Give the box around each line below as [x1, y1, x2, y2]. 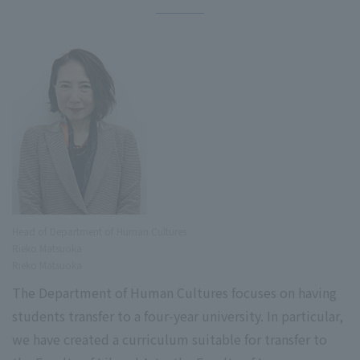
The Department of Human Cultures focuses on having [12, 283, 337, 303]
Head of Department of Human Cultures [12, 224, 186, 239]
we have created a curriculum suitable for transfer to [12, 329, 327, 350]
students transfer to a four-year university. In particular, [12, 306, 343, 326]
